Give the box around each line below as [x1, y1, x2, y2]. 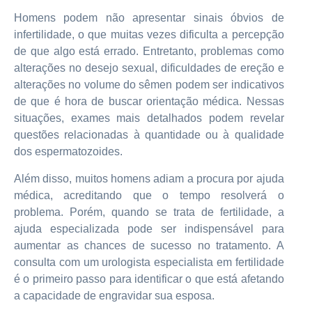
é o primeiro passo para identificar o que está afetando [14, 272, 284, 285]
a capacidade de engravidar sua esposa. [14, 289, 214, 302]
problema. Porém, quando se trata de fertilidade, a [14, 205, 284, 218]
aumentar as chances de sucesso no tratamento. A [14, 239, 284, 251]
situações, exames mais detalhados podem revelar [14, 112, 284, 125]
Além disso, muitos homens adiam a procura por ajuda [14, 172, 284, 185]
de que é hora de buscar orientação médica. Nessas [14, 95, 284, 108]
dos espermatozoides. [14, 146, 123, 158]
